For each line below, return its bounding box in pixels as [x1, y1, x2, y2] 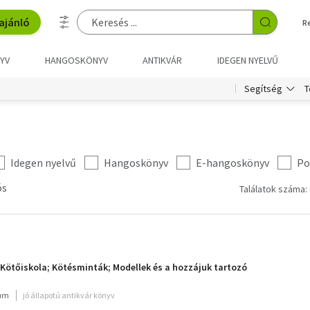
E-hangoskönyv [196, 156, 269, 170]
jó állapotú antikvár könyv [23, 290, 115, 300]
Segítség [244, 82, 282, 95]
